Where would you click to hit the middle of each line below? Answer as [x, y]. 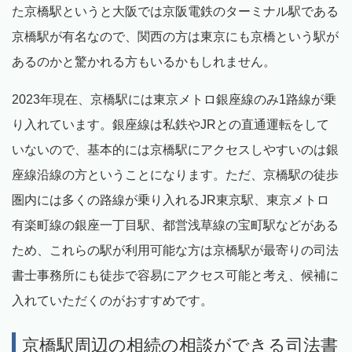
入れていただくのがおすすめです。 [112, 300]
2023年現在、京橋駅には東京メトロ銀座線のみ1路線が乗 [174, 99]
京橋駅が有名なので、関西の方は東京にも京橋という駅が [175, 36]
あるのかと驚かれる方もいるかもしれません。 [144, 61]
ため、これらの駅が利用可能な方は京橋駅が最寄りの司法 [175, 250]
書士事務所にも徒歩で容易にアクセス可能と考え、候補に [175, 275]
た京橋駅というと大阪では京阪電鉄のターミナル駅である [175, 11]
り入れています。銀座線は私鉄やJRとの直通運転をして [170, 124]
